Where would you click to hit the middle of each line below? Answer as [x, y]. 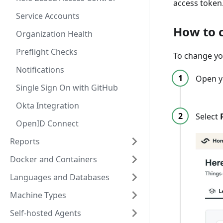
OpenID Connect [47, 123]
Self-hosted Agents [46, 213]
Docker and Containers [54, 159]
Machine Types [38, 195]
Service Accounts [48, 16]
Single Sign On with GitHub [67, 88]
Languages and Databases [60, 177]
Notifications [40, 70]
